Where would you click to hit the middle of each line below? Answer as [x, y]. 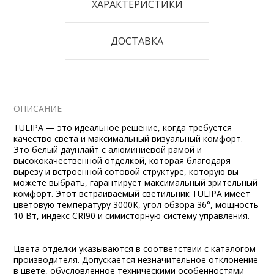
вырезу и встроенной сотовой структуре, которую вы [126, 172]
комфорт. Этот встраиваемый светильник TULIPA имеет [132, 194]
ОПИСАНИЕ [38, 109]
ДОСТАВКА [137, 41]
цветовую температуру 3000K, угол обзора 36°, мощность [136, 205]
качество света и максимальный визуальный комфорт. [128, 139]
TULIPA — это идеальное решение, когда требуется [123, 128]
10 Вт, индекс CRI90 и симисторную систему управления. [132, 216]
